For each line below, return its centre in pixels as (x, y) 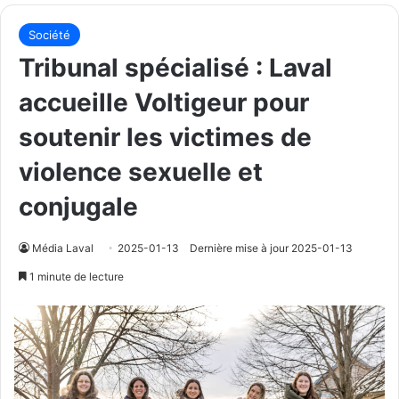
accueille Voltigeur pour (164, 102)
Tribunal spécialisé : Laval (175, 67)
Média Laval (63, 248)
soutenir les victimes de (165, 137)
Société (49, 34)
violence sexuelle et (141, 171)
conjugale (78, 206)
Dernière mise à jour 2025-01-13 (271, 248)
